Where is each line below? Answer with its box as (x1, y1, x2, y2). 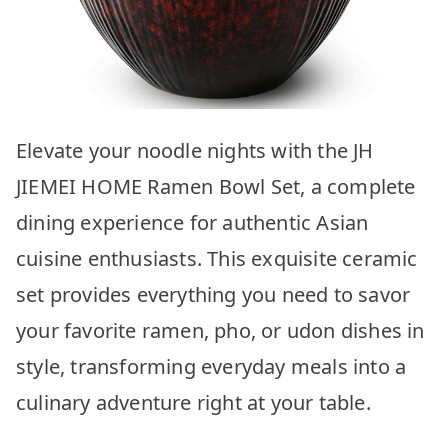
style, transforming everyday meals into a (16, 352, 407, 380)
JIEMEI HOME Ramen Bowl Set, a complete (16, 172, 416, 200)
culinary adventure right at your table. (16, 388, 371, 416)
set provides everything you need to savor (16, 280, 411, 308)
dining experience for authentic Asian (16, 208, 369, 236)
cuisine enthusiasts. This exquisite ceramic (16, 244, 418, 272)
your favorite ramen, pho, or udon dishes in (16, 316, 425, 344)
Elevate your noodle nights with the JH (16, 136, 374, 164)
